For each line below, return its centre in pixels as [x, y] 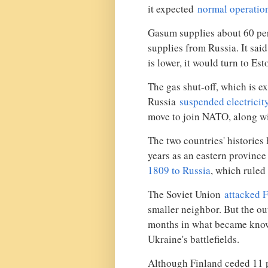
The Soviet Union [186, 194]
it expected [173, 8]
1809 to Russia [179, 170]
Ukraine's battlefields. [194, 239]
